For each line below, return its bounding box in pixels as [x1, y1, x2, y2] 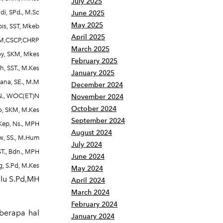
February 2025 [71, 57, 117, 65]
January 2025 [71, 69, 114, 77]
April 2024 [71, 176, 105, 185]
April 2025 [71, 33, 105, 41]
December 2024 [71, 81, 123, 89]
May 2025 [71, 21, 103, 29]
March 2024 [71, 188, 110, 197]
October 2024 [71, 105, 116, 113]
